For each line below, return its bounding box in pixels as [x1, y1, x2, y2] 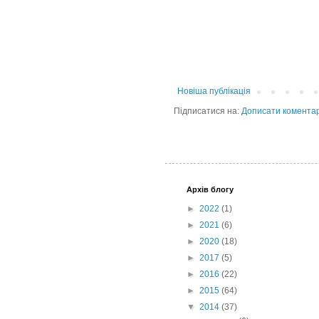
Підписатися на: [174, 106, 241, 117]
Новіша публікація [177, 86, 251, 97]
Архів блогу [187, 185, 234, 194]
